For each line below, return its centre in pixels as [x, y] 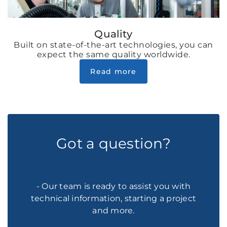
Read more [113, 71]
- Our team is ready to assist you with [113, 186]
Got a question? [113, 143]
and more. [113, 210]
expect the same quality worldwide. [113, 54]
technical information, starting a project [113, 198]
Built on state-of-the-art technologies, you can [113, 45]
